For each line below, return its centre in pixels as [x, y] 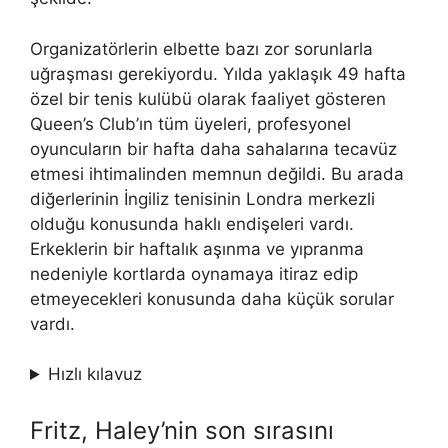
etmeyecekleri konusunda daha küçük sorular [212, 298]
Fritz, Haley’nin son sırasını [182, 430]
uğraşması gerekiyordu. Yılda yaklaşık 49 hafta [218, 73]
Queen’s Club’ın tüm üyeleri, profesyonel [190, 123]
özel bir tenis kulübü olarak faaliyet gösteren [208, 98]
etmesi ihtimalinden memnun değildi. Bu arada [217, 173]
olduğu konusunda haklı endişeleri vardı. [192, 223]
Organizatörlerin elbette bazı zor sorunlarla [201, 48]
